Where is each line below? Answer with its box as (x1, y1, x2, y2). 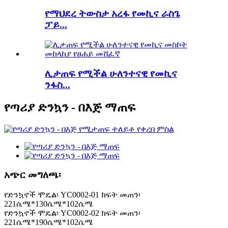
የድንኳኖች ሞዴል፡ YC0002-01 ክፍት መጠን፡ (4, 190, 140, 199)
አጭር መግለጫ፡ (4, 169, 61, 181)
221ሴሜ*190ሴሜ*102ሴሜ (4, 218, 93, 227)
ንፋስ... (45, 79, 70, 90)
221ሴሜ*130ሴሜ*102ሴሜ (4, 199, 93, 209)
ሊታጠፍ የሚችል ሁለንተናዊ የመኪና (45, 68, 177, 79)
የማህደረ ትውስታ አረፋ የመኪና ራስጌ (45, 8, 180, 19)
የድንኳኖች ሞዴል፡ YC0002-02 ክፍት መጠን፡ (4, 209, 140, 218)
